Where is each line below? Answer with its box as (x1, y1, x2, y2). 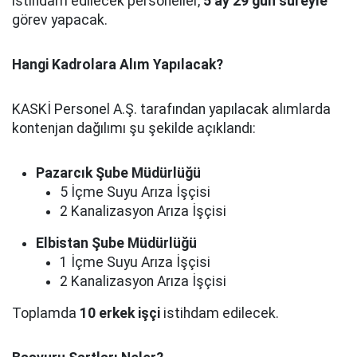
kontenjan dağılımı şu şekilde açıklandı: (12, 120, 256, 136)
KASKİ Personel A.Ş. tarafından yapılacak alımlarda (12, 101, 331, 117)
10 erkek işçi (80, 305, 160, 321)
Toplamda (12, 305, 80, 321)
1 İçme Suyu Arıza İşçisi (60, 254, 210, 270)
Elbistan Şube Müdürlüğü (36, 235, 197, 251)
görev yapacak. (12, 12, 108, 28)
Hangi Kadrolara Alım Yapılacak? (12, 57, 223, 73)
